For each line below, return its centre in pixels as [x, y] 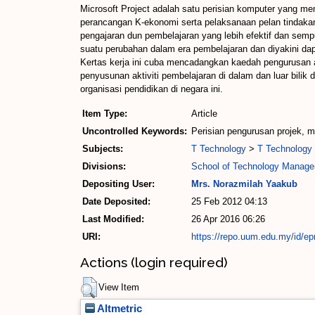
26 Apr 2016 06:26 [228, 219]
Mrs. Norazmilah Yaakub [244, 184]
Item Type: [105, 114]
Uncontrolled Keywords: [135, 131]
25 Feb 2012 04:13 [229, 202]
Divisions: [104, 167]
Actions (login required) [154, 262]
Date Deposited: [116, 202]
